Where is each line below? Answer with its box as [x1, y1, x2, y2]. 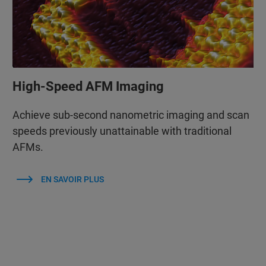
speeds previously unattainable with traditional [12, 124, 232, 137]
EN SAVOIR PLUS [41, 174, 104, 184]
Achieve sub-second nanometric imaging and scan [12, 108, 249, 121]
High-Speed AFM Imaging [12, 78, 164, 94]
